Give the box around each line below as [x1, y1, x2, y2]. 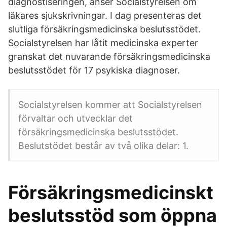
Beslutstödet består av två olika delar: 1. [18, 140, 188, 151]
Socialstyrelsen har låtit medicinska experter [8, 37, 198, 48]
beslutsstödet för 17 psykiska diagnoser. [8, 65, 180, 75]
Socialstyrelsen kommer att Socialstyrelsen [18, 99, 202, 110]
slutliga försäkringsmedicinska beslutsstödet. [8, 24, 201, 34]
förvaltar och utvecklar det [18, 113, 133, 124]
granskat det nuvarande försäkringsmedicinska [8, 51, 210, 62]
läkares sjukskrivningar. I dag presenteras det [8, 10, 202, 21]
